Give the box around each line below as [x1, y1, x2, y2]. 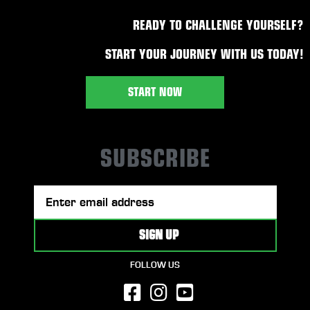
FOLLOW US [130, 260, 180, 271]
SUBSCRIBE [100, 144, 210, 174]
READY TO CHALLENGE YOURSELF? [133, 17, 303, 34]
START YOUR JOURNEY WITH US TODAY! [105, 46, 303, 63]
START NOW [128, 85, 182, 100]
